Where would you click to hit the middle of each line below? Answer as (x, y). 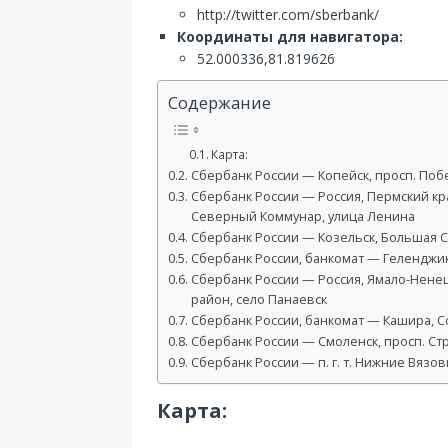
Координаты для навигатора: (290, 36)
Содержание (219, 103)
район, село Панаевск (258, 300)
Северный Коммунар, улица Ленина (302, 217)
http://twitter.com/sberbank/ (288, 14)
